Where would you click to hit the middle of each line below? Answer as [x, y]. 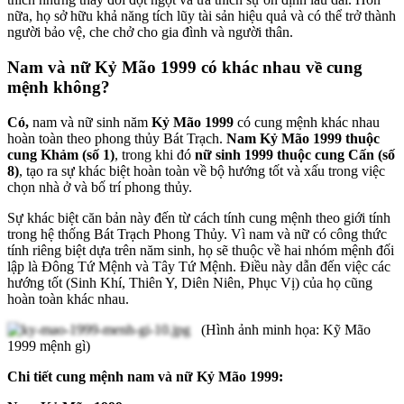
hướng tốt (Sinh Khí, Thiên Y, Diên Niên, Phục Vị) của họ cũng [190, 282]
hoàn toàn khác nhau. [68, 298]
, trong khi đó [155, 154]
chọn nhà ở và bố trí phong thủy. [100, 187]
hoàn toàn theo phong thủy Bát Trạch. [117, 138]
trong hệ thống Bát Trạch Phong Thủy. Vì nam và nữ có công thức [197, 234]
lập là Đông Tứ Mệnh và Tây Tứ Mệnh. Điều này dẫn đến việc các [199, 266]
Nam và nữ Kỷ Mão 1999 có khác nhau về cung [185, 67]
